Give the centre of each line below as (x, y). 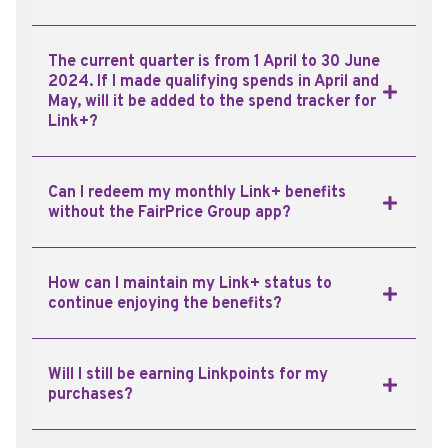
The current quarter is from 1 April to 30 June (214, 62)
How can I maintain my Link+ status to (190, 284)
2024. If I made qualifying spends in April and (213, 82)
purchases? (90, 395)
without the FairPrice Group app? (169, 213)
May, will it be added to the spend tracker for (212, 102)
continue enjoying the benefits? (165, 304)
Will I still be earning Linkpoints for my (188, 375)
